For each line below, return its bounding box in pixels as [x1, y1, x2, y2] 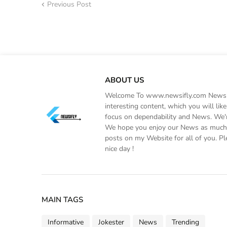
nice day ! [104, 144, 134, 154]
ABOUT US [104, 75, 144, 86]
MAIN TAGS [42, 195, 83, 205]
